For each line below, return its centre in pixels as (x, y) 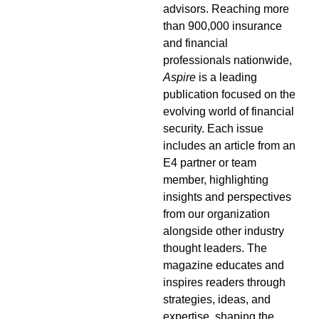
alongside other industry (223, 230)
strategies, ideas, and (216, 299)
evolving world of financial (228, 111)
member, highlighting (215, 179)
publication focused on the (229, 94)
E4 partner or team (209, 162)
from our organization (216, 213)
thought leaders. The (215, 247)
